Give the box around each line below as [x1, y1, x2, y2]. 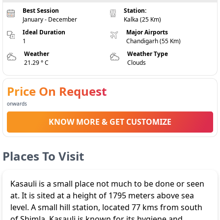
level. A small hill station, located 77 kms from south [10, 202, 202, 213]
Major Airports [126, 28, 168, 36]
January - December [23, 15, 78, 24]
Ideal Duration [22, 28, 65, 36]
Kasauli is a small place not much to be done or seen [10, 178, 204, 189]
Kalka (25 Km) [124, 15, 162, 24]
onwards [7, 100, 27, 107]
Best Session [23, 6, 59, 15]
